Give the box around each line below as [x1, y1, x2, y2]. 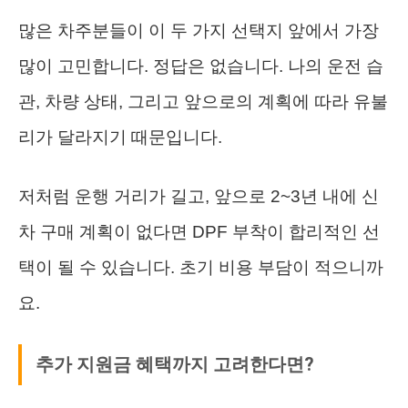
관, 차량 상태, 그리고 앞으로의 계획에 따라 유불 [18, 92, 388, 112]
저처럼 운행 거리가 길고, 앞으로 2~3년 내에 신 [18, 187, 379, 207]
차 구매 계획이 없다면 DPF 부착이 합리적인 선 [18, 222, 380, 242]
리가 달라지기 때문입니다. [18, 127, 222, 148]
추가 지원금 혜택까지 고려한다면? [36, 353, 314, 376]
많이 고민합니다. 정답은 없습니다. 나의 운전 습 [18, 56, 383, 76]
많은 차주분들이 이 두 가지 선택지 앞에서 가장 [18, 21, 379, 41]
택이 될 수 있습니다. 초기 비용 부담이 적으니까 [18, 258, 383, 278]
